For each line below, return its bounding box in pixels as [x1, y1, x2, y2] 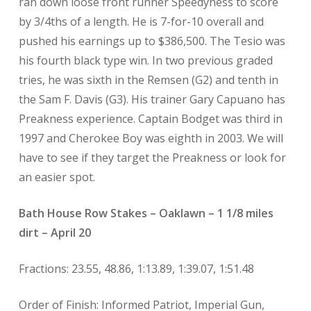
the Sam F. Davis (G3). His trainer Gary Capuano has [18, 92, 285, 107]
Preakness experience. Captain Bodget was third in [18, 111, 283, 126]
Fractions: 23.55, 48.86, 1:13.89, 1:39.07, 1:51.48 [18, 261, 254, 276]
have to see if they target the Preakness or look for [18, 150, 286, 165]
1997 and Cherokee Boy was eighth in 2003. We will [18, 131, 283, 146]
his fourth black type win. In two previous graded [18, 53, 273, 68]
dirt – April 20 [18, 225, 91, 240]
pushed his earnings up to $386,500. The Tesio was [18, 33, 285, 49]
